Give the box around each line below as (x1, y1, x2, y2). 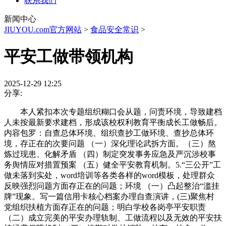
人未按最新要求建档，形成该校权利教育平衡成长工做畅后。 (4, 118, 222, 127)
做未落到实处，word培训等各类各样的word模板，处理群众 (4, 171, 215, 180)
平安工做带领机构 (4, 47, 133, 66)
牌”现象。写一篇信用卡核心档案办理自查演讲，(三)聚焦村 (4, 192, 214, 201)
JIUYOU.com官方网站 (4, 25, 82, 34)
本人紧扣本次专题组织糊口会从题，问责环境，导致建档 (4, 107, 222, 116)
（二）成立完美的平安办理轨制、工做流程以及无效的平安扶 (4, 213, 222, 222)
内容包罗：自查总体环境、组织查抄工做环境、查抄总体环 (4, 128, 214, 137)
